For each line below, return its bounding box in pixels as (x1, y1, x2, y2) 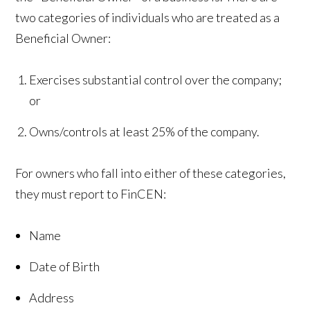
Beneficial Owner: (15, 30, 111, 46)
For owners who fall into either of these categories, (15, 165, 286, 181)
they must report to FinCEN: (15, 185, 167, 201)
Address (29, 289, 75, 305)
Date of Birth (29, 258, 100, 274)
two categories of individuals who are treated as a (15, 9, 280, 25)
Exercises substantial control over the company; (29, 71, 282, 87)
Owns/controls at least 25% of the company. (29, 123, 260, 139)
